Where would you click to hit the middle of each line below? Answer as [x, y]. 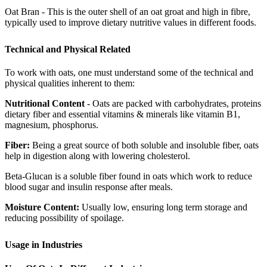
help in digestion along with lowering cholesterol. [97, 156]
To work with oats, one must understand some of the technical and [129, 73]
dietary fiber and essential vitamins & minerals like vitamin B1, [122, 114]
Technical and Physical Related [68, 49]
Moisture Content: [42, 207]
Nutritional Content [45, 104]
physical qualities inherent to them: [70, 83]
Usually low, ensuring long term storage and [163, 207]
